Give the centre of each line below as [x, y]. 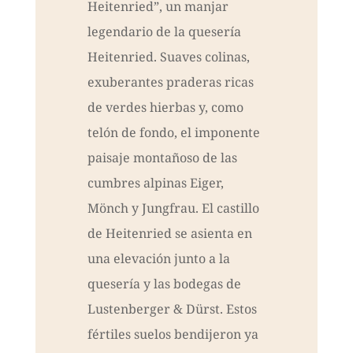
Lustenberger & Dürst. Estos [172, 309]
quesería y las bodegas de [164, 284]
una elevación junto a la [158, 259]
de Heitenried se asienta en [169, 234]
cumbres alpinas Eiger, [155, 183]
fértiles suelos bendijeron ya [173, 334]
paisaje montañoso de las [162, 158]
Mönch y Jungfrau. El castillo [173, 208]
